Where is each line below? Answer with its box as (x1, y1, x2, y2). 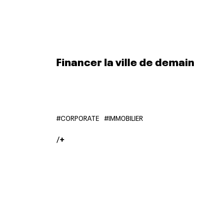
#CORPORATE (56, 112, 99, 122)
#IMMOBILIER (104, 112, 143, 122)
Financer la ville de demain (56, 53, 194, 69)
